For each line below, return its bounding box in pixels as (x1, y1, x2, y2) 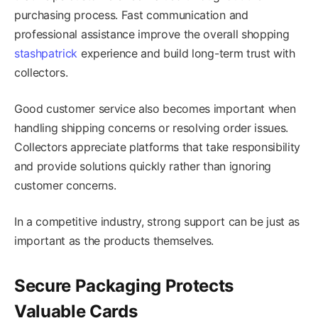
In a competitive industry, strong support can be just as (14, 214, 300, 229)
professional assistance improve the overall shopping (14, 26, 290, 41)
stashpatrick (14, 45, 78, 60)
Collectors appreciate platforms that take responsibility (14, 139, 301, 154)
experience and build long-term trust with (77, 45, 295, 60)
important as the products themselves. (14, 233, 214, 248)
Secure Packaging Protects (14, 275, 234, 296)
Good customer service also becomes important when (14, 101, 296, 116)
